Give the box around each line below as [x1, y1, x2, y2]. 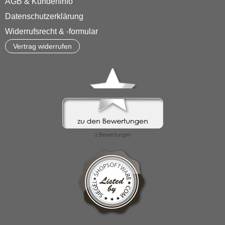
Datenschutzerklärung [5, 12, 83, 21]
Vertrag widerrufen [13, 42, 72, 50]
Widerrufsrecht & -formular [5, 27, 98, 36]
